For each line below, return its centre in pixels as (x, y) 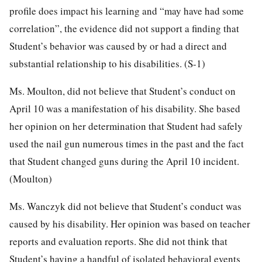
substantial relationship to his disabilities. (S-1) (107, 63)
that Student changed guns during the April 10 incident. (124, 161)
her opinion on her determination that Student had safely (126, 126)
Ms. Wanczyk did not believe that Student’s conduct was (125, 206)
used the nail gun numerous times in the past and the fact (127, 143)
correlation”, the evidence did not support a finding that (124, 28)
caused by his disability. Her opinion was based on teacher (130, 223)
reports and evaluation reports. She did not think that (118, 241)
